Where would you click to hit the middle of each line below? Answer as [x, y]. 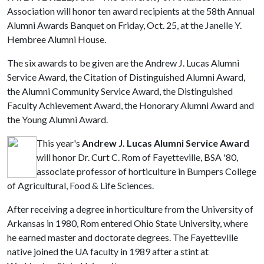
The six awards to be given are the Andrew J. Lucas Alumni [123, 63]
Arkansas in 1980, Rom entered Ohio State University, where [128, 223]
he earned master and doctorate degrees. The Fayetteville [123, 237]
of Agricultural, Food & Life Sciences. [80, 185]
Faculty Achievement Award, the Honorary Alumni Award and [131, 105]
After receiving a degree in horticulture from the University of [130, 209]
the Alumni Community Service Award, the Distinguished [120, 91]
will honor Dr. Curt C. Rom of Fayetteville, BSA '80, [137, 157]
